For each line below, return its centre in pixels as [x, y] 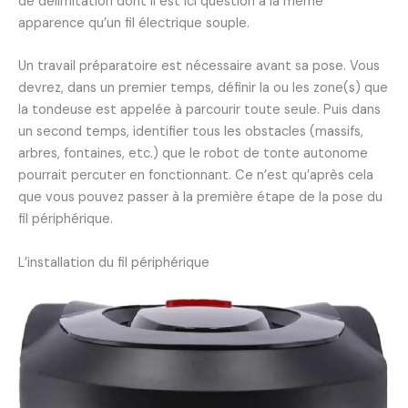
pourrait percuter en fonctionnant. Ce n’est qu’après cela [196, 176]
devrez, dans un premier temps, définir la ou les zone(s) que [203, 88]
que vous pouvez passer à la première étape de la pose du [200, 198]
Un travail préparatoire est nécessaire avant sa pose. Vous [199, 66]
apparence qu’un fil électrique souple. [134, 23]
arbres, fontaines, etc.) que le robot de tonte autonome [193, 154]
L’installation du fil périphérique [116, 262]
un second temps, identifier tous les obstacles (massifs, [191, 132]
